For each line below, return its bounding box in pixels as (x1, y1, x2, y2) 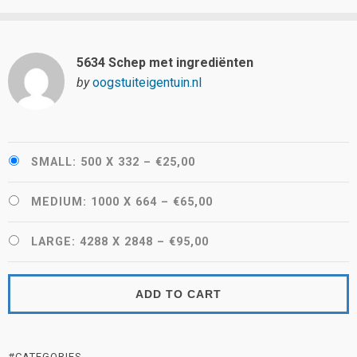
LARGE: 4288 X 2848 (31, 234, 153, 249)
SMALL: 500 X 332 (31, 155, 139, 169)
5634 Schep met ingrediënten (76, 55, 253, 71)
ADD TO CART (135, 287, 222, 300)
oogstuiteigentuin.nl (92, 75, 202, 91)
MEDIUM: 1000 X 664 (31, 194, 157, 209)
